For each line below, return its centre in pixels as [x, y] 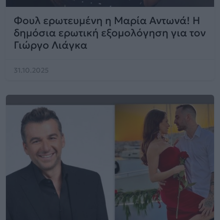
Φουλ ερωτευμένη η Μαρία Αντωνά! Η [107, 21]
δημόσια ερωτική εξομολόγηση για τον [110, 33]
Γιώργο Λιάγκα [51, 45]
